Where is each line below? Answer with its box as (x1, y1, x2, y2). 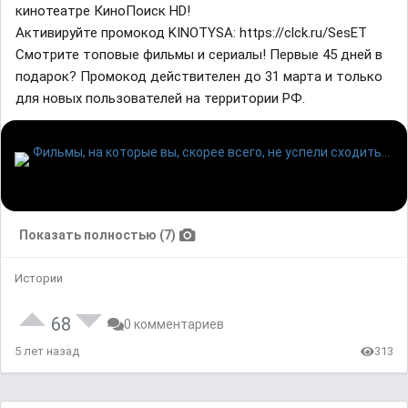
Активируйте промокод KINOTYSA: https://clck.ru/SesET (15, 25, 367, 42)
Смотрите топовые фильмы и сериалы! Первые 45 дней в (15, 46, 382, 64)
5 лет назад (15, 344, 79, 359)
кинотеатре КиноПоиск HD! (15, 3, 190, 20)
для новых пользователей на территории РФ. (15, 90, 305, 107)
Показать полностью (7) (19, 228, 176, 243)
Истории (15, 271, 63, 286)
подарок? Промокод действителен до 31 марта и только (15, 68, 382, 86)
